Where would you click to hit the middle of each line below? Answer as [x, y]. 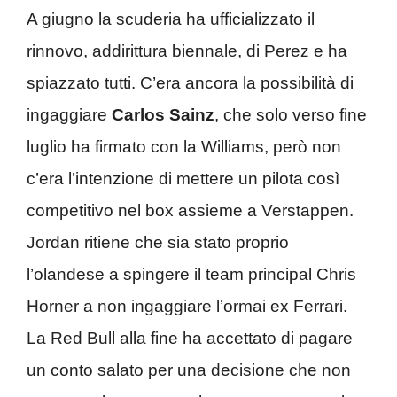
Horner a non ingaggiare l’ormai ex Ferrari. [187, 307]
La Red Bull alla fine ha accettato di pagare [190, 339]
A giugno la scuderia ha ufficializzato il [171, 19]
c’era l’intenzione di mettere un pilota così [183, 179]
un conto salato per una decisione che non [189, 370]
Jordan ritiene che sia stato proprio [158, 243]
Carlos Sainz [163, 115]
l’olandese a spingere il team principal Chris [191, 275]
